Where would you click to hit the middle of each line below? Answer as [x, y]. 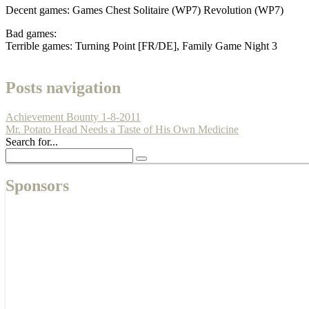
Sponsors [37, 186]
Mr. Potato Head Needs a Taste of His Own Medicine [122, 130]
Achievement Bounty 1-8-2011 [73, 117]
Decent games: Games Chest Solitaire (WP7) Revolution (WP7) [144, 10]
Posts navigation [63, 88]
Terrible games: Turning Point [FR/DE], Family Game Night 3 [141, 46]
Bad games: [31, 34]
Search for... [32, 142]
